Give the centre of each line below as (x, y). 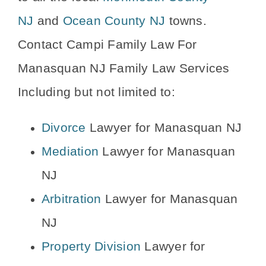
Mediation (70, 151)
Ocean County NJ (114, 20)
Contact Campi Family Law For (107, 44)
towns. (186, 20)
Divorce (64, 127)
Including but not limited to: (96, 92)
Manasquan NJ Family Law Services (124, 68)
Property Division (91, 246)
